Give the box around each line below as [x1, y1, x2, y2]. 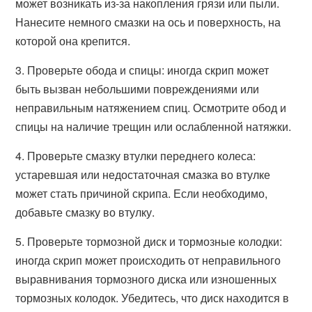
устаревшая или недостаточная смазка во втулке [15, 166, 271, 182]
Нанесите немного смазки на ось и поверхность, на [15, 14, 281, 30]
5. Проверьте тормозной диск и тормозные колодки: [15, 233, 283, 249]
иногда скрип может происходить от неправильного [15, 252, 281, 268]
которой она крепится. [15, 33, 131, 49]
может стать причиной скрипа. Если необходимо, [15, 185, 268, 201]
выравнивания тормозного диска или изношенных [15, 271, 277, 287]
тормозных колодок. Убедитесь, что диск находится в [15, 290, 290, 306]
